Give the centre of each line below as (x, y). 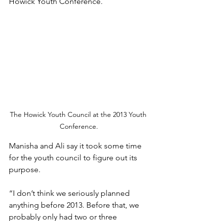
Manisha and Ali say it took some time (76, 146)
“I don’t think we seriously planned (70, 193)
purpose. (26, 170)
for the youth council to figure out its (74, 158)
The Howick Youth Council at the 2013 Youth (79, 115)
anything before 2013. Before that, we (75, 205)
